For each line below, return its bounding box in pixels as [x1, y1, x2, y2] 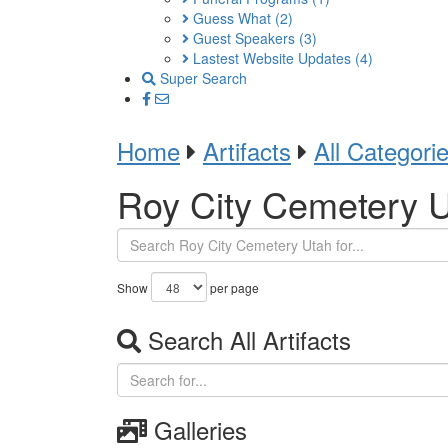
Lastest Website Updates [189, 48, 355, 68]
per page [207, 279, 259, 296]
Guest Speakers [189, 28, 299, 48]
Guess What [189, 8, 275, 28]
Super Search [156, 68, 247, 88]
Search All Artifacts [141, 322, 351, 357]
